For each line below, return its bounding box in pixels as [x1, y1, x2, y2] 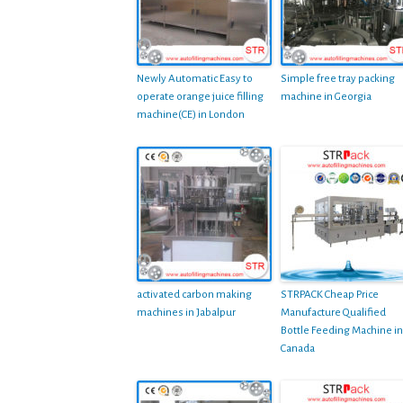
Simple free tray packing [281, 72, 395, 85]
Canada [281, 342, 315, 354]
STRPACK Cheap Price [281, 288, 379, 300]
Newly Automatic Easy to [137, 72, 253, 85]
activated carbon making [137, 288, 252, 300]
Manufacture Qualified [281, 306, 386, 318]
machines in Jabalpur [137, 306, 236, 318]
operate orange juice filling [137, 90, 264, 103]
